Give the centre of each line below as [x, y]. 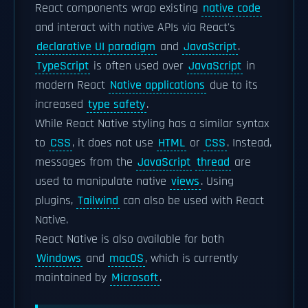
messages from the [86, 162]
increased [61, 104]
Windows [59, 258]
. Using [217, 181]
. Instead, [249, 143]
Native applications [157, 85]
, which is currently [191, 258]
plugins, [56, 201]
